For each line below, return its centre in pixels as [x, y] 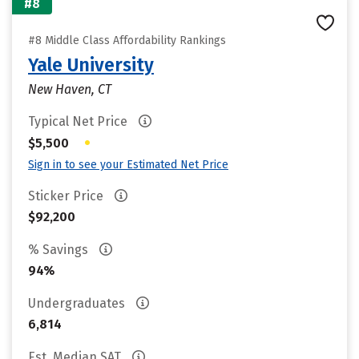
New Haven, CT [70, 89]
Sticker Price [67, 196]
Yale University [91, 65]
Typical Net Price [79, 121]
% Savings [60, 250]
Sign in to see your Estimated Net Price [128, 165]
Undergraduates [78, 303]
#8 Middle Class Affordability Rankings [127, 40]
